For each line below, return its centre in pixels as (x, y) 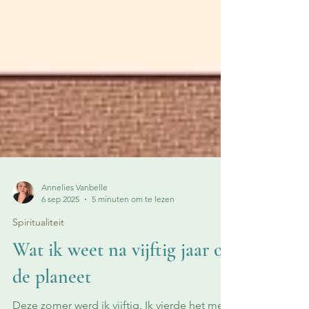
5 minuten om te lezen (133, 224)
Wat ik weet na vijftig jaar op (123, 275)
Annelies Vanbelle (74, 212)
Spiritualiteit (38, 247)
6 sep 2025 (60, 224)
